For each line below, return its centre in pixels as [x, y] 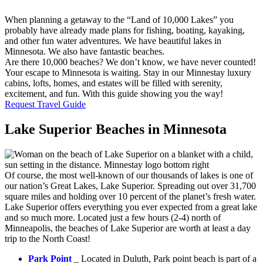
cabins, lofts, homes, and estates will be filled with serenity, [114, 83]
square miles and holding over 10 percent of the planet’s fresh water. [130, 196]
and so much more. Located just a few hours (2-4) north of [113, 217]
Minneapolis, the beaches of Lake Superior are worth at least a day [128, 228]
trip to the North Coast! [48, 238]
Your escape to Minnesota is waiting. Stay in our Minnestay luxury [128, 72]
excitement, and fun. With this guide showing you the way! [114, 93]
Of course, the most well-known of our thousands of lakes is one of [129, 175]
